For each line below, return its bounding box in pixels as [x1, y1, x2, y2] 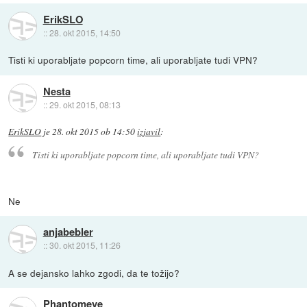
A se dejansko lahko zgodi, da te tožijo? [8, 266, 180, 280]
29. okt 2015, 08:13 [49, 98, 121, 110]
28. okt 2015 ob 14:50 [52, 125, 136, 138]
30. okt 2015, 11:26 [49, 239, 121, 251]
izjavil [137, 125, 161, 138]
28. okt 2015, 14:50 [49, 26, 121, 38]
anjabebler [42, 224, 93, 240]
